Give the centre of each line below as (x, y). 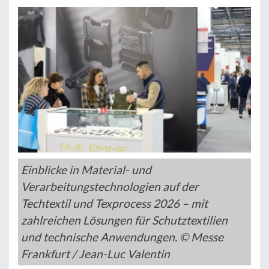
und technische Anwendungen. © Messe (122, 237)
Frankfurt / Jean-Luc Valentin (95, 254)
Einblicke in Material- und (86, 170)
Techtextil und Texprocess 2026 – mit (114, 204)
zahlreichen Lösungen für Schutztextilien (124, 220)
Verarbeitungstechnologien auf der (110, 187)
